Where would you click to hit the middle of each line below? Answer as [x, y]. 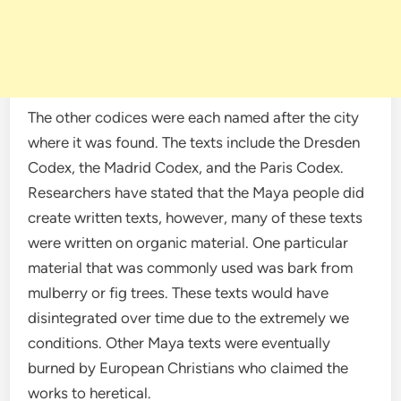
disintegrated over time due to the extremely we [189, 318]
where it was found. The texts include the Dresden [194, 143]
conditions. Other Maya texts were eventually [179, 343]
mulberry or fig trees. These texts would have [179, 293]
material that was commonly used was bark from [191, 268]
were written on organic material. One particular [188, 243]
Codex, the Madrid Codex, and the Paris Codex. [186, 168]
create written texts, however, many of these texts [196, 218]
